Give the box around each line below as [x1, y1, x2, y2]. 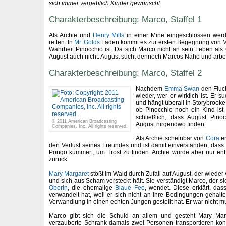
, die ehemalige [68, 184, 116, 191]
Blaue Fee [115, 184, 145, 191]
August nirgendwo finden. [136, 121, 206, 128]
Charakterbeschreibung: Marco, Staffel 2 [49, 67, 202, 78]
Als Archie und [49, 32, 93, 39]
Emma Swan [164, 85, 199, 92]
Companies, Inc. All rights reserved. [52, 124, 128, 129]
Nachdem [136, 85, 164, 92]
